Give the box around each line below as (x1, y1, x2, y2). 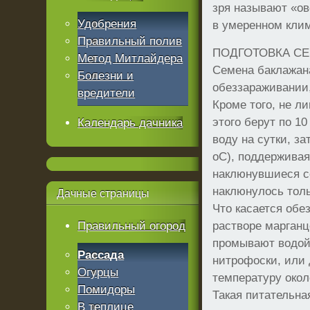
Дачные (57, 188, 98, 199)
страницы (97, 188, 150, 199)
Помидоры (77, 283, 136, 296)
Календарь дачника (77, 116, 183, 129)
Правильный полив (77, 35, 183, 48)
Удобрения (77, 17, 137, 30)
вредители (77, 86, 136, 100)
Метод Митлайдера (77, 52, 183, 65)
